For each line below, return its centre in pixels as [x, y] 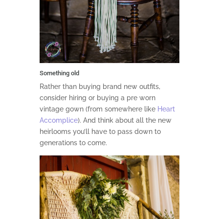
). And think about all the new [124, 120]
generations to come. [73, 142]
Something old [59, 73]
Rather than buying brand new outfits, [100, 86]
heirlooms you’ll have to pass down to [100, 131]
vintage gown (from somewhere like [98, 109]
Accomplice [58, 120]
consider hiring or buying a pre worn [97, 98]
